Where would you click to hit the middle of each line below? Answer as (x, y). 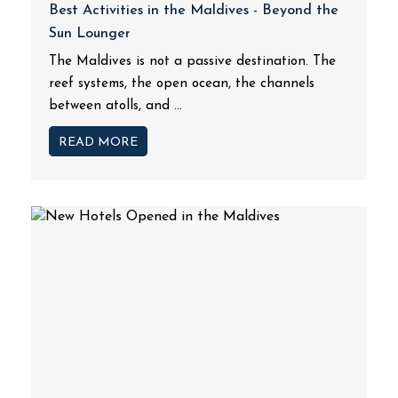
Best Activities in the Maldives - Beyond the (194, 11)
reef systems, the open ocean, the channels (182, 84)
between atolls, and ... (115, 106)
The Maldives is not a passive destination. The (192, 62)
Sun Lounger (90, 34)
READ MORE (98, 143)
